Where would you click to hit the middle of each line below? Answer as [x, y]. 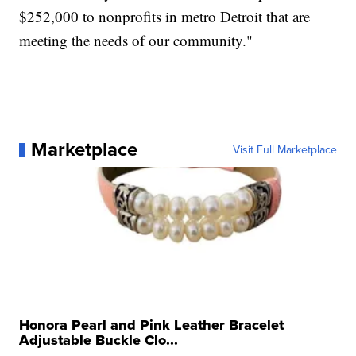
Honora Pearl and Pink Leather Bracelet [152, 325]
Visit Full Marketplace [284, 150]
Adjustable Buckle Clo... [99, 341]
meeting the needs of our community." [136, 41]
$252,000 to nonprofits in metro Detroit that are [165, 17]
